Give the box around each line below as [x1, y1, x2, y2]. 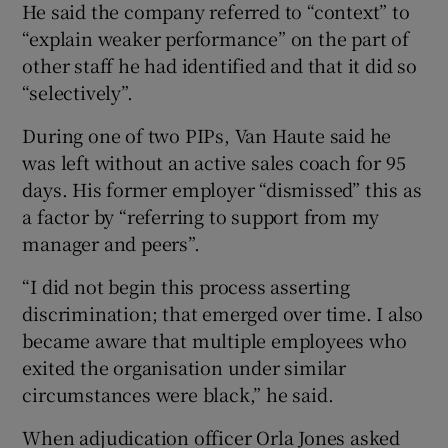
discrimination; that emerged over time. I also [22, 299, 424, 326]
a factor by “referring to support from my [22, 202, 380, 229]
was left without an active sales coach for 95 [22, 148, 406, 175]
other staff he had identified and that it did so [22, 51, 417, 78]
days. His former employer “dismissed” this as [22, 175, 422, 202]
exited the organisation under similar [22, 353, 347, 380]
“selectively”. [22, 78, 133, 105]
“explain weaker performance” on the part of [22, 24, 409, 51]
